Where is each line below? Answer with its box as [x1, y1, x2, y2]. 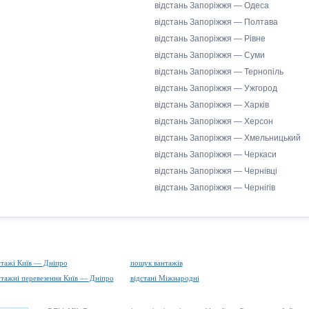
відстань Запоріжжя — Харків [154, 100, 269, 110]
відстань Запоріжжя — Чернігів [154, 183, 275, 192]
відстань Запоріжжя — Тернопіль [154, 67, 283, 77]
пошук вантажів [130, 259, 183, 267]
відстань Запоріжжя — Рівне [154, 34, 266, 43]
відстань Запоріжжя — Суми [154, 50, 265, 60]
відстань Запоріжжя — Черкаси [154, 150, 277, 159]
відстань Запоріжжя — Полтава [154, 17, 278, 27]
